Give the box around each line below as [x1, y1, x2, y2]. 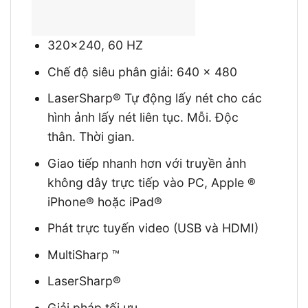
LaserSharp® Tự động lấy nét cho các [47, 91, 262, 106]
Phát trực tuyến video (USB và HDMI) [47, 221, 258, 236]
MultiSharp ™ [47, 247, 120, 262]
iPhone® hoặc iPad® [47, 194, 162, 209]
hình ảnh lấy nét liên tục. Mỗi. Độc [47, 110, 239, 125]
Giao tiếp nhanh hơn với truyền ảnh [47, 155, 246, 170]
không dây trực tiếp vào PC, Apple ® [47, 175, 256, 190]
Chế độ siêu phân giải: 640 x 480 [47, 64, 237, 79]
